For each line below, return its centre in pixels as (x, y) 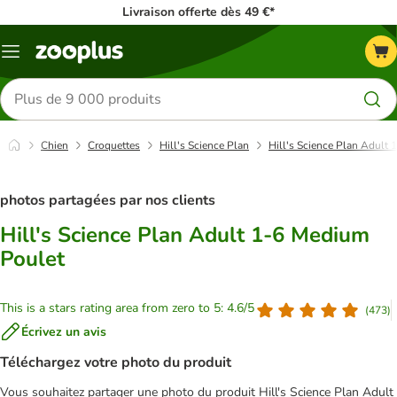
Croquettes (114, 145)
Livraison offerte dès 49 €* (198, 12)
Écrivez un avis (64, 331)
